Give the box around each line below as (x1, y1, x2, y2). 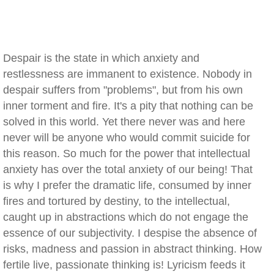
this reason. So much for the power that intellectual (3, 147, 250, 160)
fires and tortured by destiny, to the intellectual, (3, 195, 230, 207)
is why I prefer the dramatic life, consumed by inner (3, 179, 251, 191)
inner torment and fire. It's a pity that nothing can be (3, 100, 253, 112)
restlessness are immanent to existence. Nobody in (3, 68, 252, 80)
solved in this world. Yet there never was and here (3, 116, 245, 128)
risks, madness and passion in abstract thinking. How (3, 243, 262, 255)
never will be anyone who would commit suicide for (3, 131, 250, 144)
